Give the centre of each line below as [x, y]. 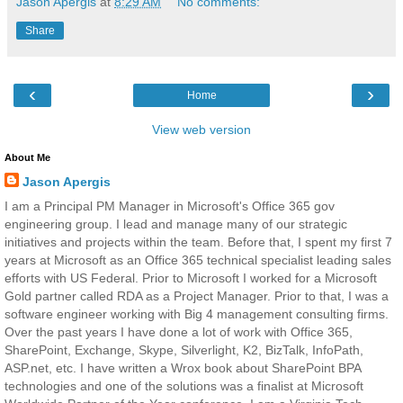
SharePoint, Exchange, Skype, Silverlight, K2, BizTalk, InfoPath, [184, 349]
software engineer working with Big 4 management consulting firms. [197, 313]
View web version [201, 129]
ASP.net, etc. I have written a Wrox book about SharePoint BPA [183, 367]
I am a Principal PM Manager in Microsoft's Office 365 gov [170, 206]
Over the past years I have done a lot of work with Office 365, [179, 331]
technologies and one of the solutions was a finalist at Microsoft [184, 385]
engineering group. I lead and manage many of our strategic [176, 224]
